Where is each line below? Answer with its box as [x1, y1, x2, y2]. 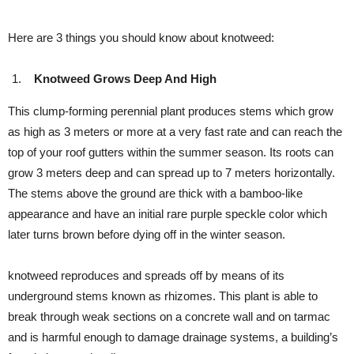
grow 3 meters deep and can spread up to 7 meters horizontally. [8, 166, 335, 179]
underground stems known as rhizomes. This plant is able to [8, 289, 318, 303]
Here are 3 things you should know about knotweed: [8, 31, 274, 44]
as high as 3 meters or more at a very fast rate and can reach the [8, 125, 342, 138]
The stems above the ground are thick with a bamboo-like [8, 186, 303, 200]
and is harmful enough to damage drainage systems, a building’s [8, 330, 338, 344]
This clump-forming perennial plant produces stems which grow [8, 104, 333, 118]
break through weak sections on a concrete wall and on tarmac [8, 310, 330, 323]
